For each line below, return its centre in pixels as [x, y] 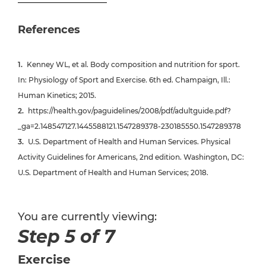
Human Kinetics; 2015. [57, 96]
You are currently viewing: [87, 217]
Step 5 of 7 [66, 237]
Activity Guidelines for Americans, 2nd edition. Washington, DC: [131, 157]
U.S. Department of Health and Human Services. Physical [129, 142]
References [49, 30]
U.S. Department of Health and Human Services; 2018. [113, 173]
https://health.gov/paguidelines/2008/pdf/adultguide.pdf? [129, 111]
